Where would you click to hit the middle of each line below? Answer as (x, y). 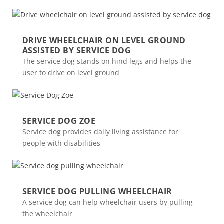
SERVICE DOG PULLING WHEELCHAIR (97, 191)
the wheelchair (47, 214)
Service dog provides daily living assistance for (100, 132)
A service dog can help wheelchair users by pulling (107, 202)
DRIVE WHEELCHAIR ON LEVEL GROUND (104, 40)
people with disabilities (61, 143)
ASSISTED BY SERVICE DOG (77, 50)
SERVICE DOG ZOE (59, 121)
